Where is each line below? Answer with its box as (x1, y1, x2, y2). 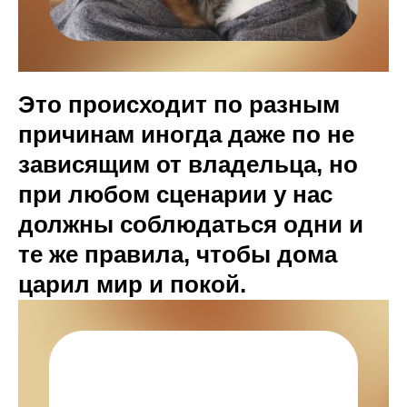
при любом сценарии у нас (18, 181, 333, 208)
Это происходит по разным (18, 91, 340, 118)
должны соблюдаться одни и (18, 211, 363, 238)
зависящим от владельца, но (18, 151, 358, 178)
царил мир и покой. (18, 271, 246, 298)
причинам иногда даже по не (18, 121, 354, 148)
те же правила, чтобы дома (18, 241, 337, 268)
